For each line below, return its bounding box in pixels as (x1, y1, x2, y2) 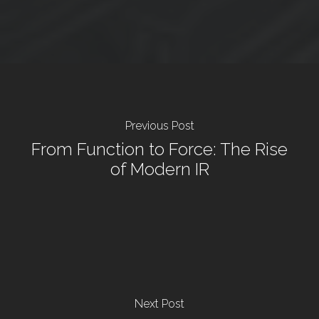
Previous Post (125, 119, 194, 133)
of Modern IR (110, 159, 209, 180)
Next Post (135, 297, 184, 311)
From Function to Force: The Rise (31, 139, 288, 160)
